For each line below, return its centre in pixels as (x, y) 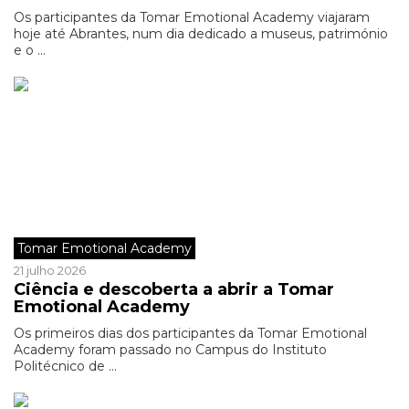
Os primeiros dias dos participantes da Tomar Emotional (190, 333)
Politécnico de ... (65, 366)
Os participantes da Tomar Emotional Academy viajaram (192, 17)
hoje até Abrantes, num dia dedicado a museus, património (201, 34)
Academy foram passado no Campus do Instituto (170, 350)
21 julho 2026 (50, 270)
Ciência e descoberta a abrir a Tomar (174, 289)
